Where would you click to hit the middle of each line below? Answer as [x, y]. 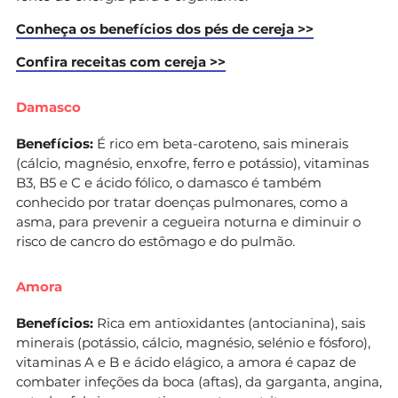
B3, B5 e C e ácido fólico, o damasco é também [169, 182]
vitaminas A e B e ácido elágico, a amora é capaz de [186, 362]
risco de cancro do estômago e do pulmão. [155, 241]
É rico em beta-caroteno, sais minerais [223, 143]
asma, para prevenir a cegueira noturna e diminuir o [188, 221]
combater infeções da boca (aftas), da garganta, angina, [199, 381]
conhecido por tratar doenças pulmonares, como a [182, 202]
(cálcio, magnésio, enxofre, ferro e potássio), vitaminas [192, 163]
